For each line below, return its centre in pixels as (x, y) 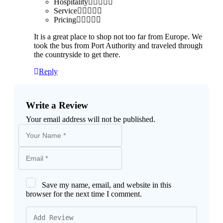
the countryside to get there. (77, 55)
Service (65, 11)
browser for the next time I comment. (84, 194)
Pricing (65, 20)
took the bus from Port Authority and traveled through (118, 46)
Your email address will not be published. (91, 119)
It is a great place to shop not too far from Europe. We (118, 37)
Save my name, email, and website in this (107, 185)
